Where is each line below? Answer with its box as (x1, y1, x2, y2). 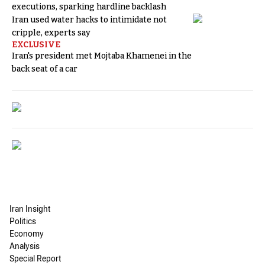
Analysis (9, 241, 40, 254)
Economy (9, 228, 44, 241)
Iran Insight (9, 203, 51, 216)
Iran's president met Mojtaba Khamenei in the (12, 51, 192, 62)
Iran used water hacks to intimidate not (12, 15, 167, 25)
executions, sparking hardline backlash (12, 2, 166, 12)
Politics (9, 216, 36, 229)
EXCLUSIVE (12, 40, 60, 50)
